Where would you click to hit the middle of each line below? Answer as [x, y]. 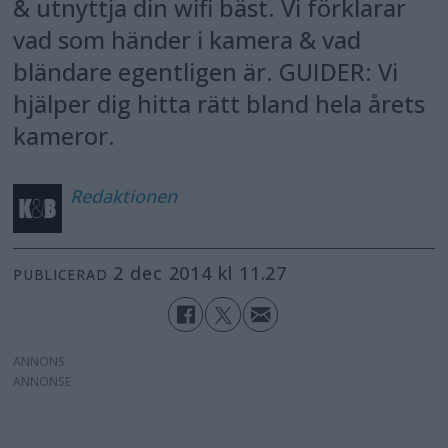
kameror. [64, 136]
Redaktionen [123, 196]
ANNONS [39, 362]
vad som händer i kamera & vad [187, 40]
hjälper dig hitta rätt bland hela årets [219, 104]
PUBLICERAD [60, 274]
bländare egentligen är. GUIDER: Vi [206, 72]
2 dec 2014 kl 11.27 [206, 272]
